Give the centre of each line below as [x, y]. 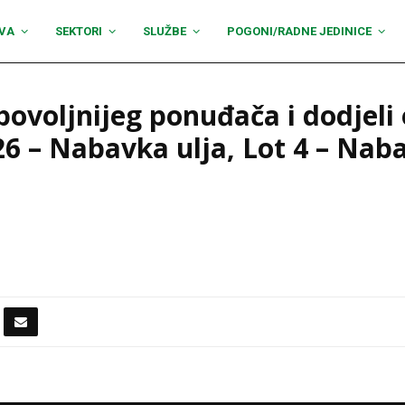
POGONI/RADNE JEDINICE [299, 31]
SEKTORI [79, 31]
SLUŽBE [165, 31]
